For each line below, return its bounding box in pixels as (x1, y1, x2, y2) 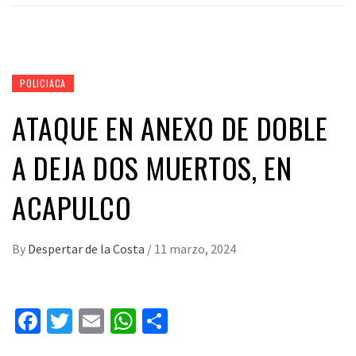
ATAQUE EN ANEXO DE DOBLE (12, 106, 328, 149)
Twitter (72, 305, 149, 338)
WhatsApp (136, 305, 245, 338)
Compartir (168, 305, 279, 338)
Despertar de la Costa (28, 241, 147, 257)
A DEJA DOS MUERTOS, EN (12, 146, 292, 189)
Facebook (41, 305, 142, 338)
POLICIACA (20, 76, 67, 91)
